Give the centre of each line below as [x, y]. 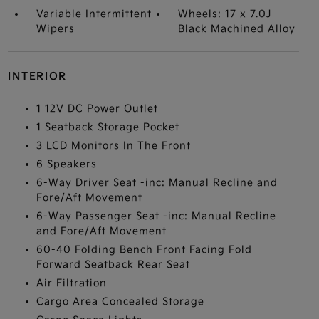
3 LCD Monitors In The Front [113, 146]
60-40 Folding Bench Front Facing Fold [144, 250]
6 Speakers [66, 164]
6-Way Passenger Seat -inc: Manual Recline [156, 216]
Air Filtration [71, 283]
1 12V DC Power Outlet [97, 109]
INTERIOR [37, 77]
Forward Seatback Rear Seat [113, 265]
